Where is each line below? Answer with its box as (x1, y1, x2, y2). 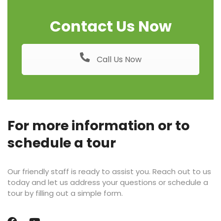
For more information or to (7, 116, 189, 135)
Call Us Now (94, 53, 142, 65)
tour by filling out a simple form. (7, 188, 123, 199)
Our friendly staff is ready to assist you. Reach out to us (7, 166, 211, 177)
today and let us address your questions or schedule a (7, 177, 208, 188)
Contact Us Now (49, 16, 172, 37)
